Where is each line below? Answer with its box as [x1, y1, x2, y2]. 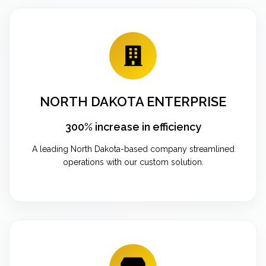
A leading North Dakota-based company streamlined [31, 144, 235, 154]
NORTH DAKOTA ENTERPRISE [40, 93, 226, 109]
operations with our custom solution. [62, 157, 204, 167]
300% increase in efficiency [65, 120, 201, 133]
